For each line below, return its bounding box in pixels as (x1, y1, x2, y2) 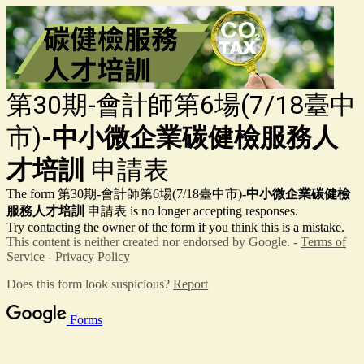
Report (173, 276, 208, 291)
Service (6, 249, 45, 263)
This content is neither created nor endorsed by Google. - (6, 234, 301, 249)
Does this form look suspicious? (6, 276, 173, 291)
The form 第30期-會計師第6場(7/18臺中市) (6, 186, 242, 201)
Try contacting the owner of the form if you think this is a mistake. (6, 219, 344, 234)
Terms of (301, 234, 346, 249)
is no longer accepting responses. (127, 203, 298, 218)
